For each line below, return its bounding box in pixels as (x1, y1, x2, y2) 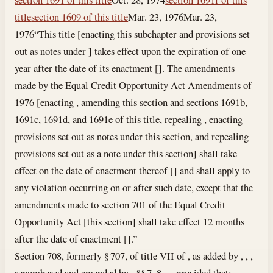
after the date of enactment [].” (15, 232, 138, 246)
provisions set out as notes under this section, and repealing (15, 129, 249, 144)
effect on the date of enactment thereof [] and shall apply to (15, 163, 250, 178)
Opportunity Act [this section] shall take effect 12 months (15, 214, 245, 229)
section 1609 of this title (31, 10, 129, 24)
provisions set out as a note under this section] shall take (15, 146, 238, 161)
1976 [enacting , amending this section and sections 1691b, (15, 95, 248, 110)
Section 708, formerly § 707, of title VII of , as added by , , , (15, 249, 253, 263)
